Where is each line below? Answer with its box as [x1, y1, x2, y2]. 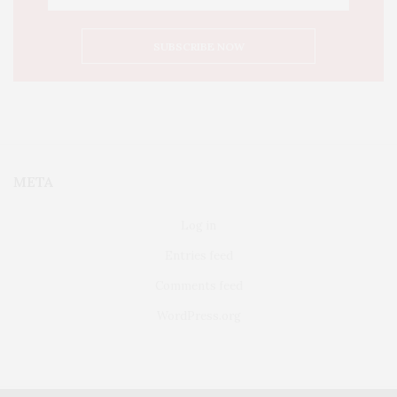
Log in [181, 217, 216, 233]
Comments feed [154, 277, 243, 293]
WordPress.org [156, 307, 241, 323]
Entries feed [164, 247, 233, 263]
